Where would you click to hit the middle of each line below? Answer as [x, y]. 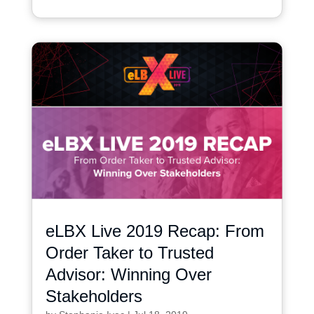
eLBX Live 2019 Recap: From [155, 231]
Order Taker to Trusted [129, 252]
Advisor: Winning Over [128, 274]
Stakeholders [94, 296]
